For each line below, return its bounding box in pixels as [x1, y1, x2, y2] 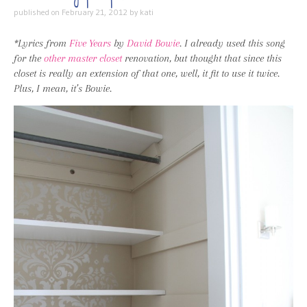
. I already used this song [180, 36, 285, 49]
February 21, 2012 [62, 7, 127, 18]
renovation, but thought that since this [122, 51, 282, 64]
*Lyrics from [14, 36, 69, 49]
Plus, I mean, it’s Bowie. [14, 82, 114, 95]
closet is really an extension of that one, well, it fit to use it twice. [14, 66, 280, 79]
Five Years [69, 36, 111, 49]
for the [14, 51, 44, 64]
